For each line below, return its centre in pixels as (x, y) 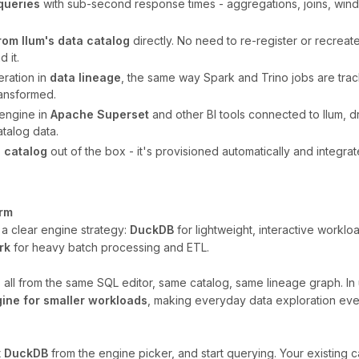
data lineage (85, 77)
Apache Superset (100, 114)
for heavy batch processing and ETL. (110, 247)
